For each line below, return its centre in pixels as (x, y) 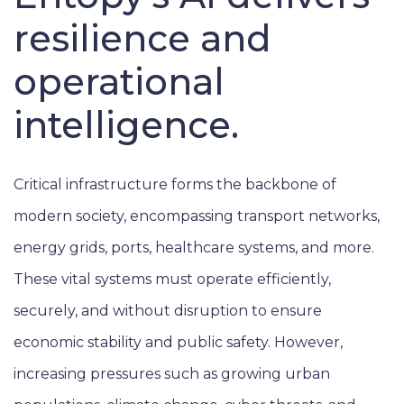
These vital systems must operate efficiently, (172, 280)
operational (119, 82)
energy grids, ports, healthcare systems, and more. (194, 248)
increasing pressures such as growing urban (172, 374)
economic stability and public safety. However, (178, 343)
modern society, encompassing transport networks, (197, 216)
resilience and (142, 39)
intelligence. (126, 125)
